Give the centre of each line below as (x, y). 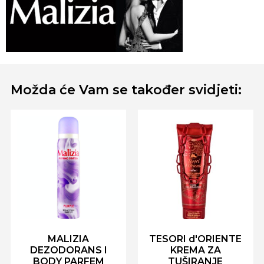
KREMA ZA (195, 250)
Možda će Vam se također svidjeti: (126, 90)
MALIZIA (69, 239)
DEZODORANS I (68, 250)
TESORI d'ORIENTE (196, 239)
